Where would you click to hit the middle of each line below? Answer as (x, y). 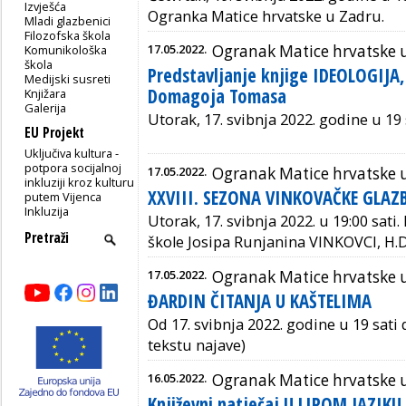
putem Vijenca (63, 196)
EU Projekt (54, 132)
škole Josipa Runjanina (228, 242)
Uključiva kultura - (72, 153)
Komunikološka (66, 49)
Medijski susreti (68, 78)
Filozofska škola (68, 35)
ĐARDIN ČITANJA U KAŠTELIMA (260, 300)
